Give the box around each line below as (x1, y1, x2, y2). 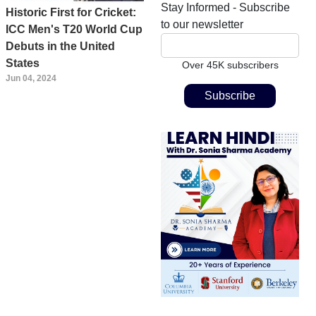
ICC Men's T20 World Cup (6, 23, 142, 36)
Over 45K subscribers (181, 59, 279, 71)
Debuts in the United (6, 40, 115, 53)
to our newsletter (161, 18, 243, 30)
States (6, 57, 39, 70)
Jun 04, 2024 (6, 73, 56, 84)
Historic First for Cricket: (6, 6, 136, 19)
